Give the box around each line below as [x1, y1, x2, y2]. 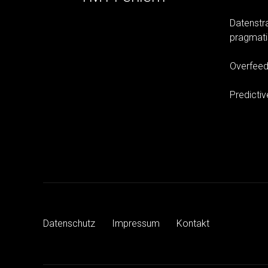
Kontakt [176, 218, 209, 229]
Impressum [112, 218, 160, 229]
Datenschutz [43, 218, 95, 229]
